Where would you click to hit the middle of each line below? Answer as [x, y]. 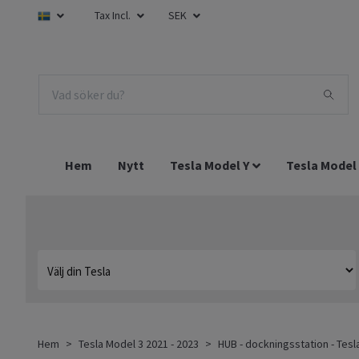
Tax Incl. [114, 15]
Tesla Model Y [209, 165]
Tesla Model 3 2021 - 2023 [139, 344]
